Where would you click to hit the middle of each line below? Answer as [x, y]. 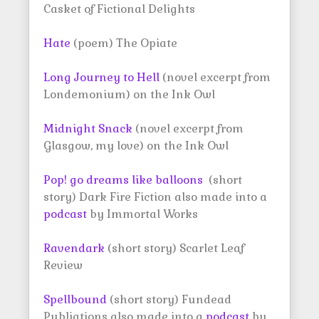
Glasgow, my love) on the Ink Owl [136, 146]
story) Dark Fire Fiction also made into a [155, 197]
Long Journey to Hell [101, 77]
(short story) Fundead [171, 299]
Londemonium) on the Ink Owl [129, 94]
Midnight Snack [89, 129]
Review [63, 265]
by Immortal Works [144, 214]
